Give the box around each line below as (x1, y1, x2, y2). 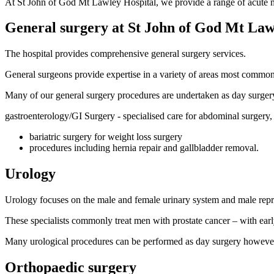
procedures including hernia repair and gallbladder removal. (29, 143, 259, 154)
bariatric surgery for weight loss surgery (29, 131, 182, 143)
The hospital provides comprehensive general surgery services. (5, 48, 246, 59)
